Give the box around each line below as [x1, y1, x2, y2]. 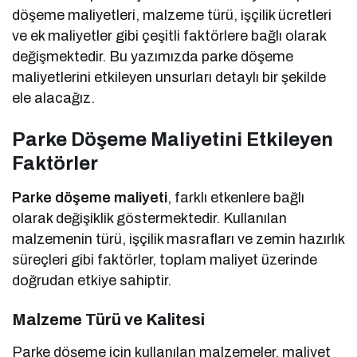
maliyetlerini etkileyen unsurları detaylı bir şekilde [12, 69, 327, 85]
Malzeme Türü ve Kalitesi [12, 310, 205, 328]
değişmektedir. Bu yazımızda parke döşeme [12, 48, 294, 65]
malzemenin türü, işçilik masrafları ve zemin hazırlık [12, 230, 345, 247]
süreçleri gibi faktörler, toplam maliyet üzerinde [12, 251, 318, 268]
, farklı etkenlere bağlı [167, 189, 305, 206]
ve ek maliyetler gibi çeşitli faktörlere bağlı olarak [12, 27, 327, 44]
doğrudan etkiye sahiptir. [12, 272, 172, 288]
